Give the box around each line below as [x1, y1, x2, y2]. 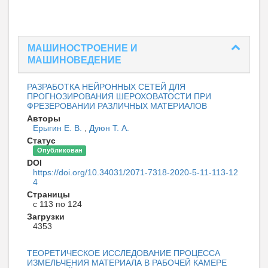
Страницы [27, 189, 70, 199]
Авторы [27, 113, 60, 123]
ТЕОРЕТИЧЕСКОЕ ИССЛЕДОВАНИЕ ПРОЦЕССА [27, 248, 220, 258]
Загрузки [27, 211, 65, 221]
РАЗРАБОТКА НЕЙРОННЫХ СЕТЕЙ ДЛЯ [27, 81, 185, 92]
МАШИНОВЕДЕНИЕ [28, 54, 121, 65]
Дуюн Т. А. [89, 123, 129, 133]
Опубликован [36, 147, 83, 154]
